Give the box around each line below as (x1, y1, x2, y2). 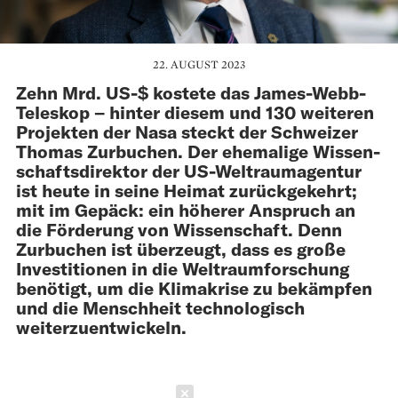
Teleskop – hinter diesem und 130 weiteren (16, 100, 374, 123)
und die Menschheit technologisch (16, 296, 305, 318)
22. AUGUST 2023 (153, 56, 245, 72)
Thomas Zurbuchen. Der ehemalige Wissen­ (16, 139, 380, 162)
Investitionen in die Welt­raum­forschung (16, 257, 349, 279)
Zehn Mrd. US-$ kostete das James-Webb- (16, 81, 366, 103)
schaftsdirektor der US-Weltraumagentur (16, 159, 362, 181)
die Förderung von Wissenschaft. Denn (16, 218, 342, 240)
